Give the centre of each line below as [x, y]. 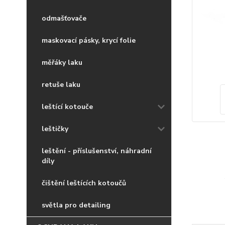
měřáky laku [62, 63]
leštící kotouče [67, 107]
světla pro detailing [76, 205]
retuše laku [61, 85]
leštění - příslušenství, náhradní [97, 151]
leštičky [55, 129]
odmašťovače [64, 18]
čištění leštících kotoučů [84, 183]
